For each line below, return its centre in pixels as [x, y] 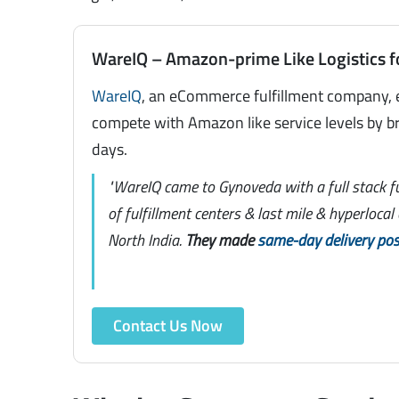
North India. [147, 240]
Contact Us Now [168, 325]
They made [222, 240]
